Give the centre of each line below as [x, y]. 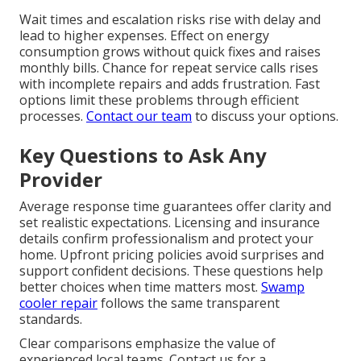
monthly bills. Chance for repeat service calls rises [169, 68]
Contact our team [139, 116]
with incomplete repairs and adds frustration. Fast [170, 84]
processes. [53, 116]
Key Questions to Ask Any [143, 156]
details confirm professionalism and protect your [166, 239]
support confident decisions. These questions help [171, 271]
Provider [61, 180]
